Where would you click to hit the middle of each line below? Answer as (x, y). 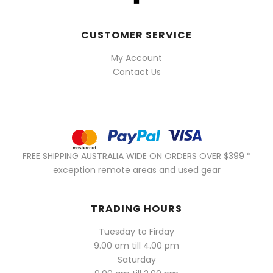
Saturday (136, 259)
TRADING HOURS (136, 208)
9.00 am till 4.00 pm (136, 245)
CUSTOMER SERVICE (136, 35)
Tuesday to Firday (136, 231)
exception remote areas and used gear (136, 170)
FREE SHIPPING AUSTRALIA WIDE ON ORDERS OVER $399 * (136, 156)
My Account (136, 58)
